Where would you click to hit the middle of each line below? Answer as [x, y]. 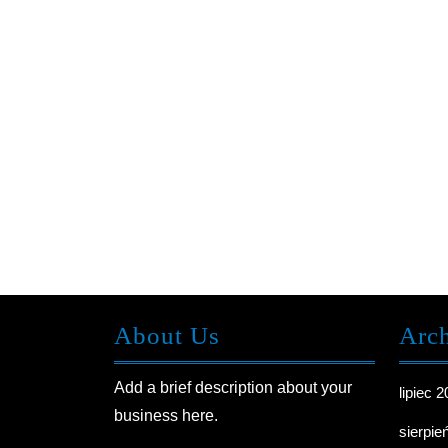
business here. [166, 415]
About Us [167, 335]
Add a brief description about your [233, 387]
